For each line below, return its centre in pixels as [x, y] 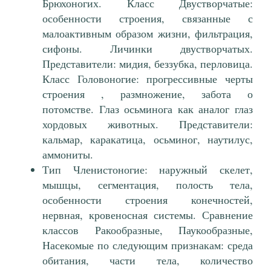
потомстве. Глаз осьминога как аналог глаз [148, 109]
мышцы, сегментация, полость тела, [148, 185]
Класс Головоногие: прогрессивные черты [148, 79]
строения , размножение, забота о [148, 94]
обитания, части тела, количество [148, 260]
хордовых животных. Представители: [148, 124]
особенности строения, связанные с [148, 18]
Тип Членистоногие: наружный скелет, [148, 170]
